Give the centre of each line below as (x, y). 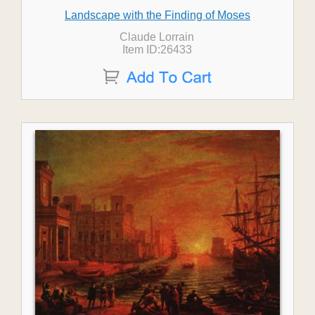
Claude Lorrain (157, 37)
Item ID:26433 (157, 50)
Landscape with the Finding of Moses (157, 15)
